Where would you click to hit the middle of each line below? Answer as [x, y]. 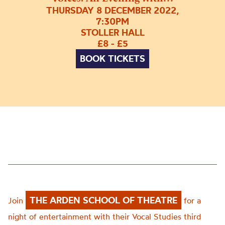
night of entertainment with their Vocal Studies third [105, 216]
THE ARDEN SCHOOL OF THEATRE [103, 200]
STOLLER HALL [113, 33]
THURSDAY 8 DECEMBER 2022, [113, 11]
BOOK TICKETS [113, 59]
